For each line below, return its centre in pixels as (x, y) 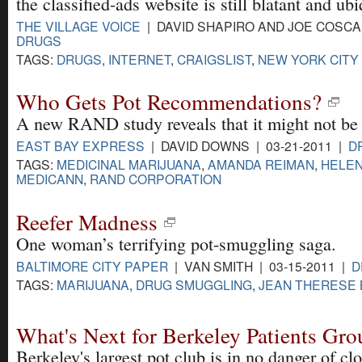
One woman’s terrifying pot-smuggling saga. (176, 243)
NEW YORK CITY (308, 59)
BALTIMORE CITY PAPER (92, 265)
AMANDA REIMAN (261, 164)
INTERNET (139, 59)
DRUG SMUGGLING (194, 284)
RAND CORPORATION (156, 179)
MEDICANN (50, 179)
